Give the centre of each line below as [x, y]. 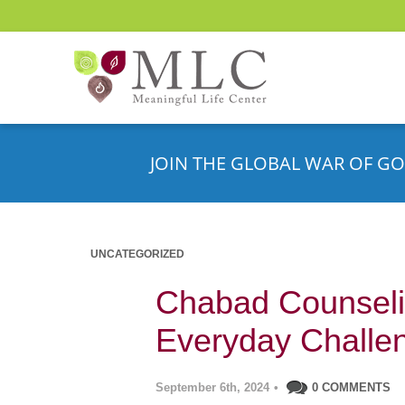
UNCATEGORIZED [137, 254]
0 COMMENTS [351, 387]
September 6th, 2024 [212, 387]
